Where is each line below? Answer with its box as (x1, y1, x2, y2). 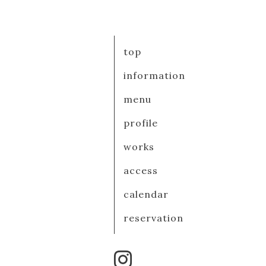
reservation (123, 212, 183, 224)
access (123, 164, 158, 176)
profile (123, 117, 158, 129)
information (123, 69, 185, 81)
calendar (123, 188, 169, 200)
